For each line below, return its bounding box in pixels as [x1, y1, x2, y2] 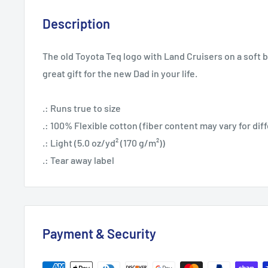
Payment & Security [42, 226, 156, 242]
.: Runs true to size [42, 102, 121, 114]
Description [42, 16, 110, 31]
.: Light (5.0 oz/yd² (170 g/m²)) [42, 137, 165, 149]
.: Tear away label [42, 154, 114, 166]
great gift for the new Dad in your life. [42, 68, 197, 80]
